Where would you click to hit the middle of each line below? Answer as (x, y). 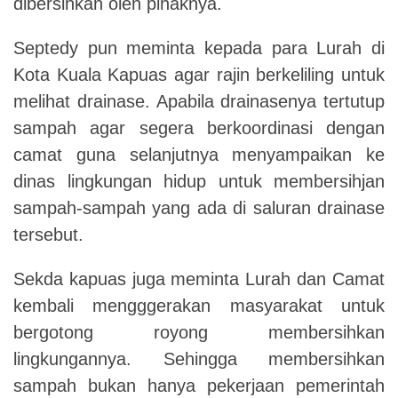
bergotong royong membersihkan (199, 332)
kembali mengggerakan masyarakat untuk (199, 306)
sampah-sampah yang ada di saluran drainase (199, 208)
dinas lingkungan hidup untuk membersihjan (199, 181)
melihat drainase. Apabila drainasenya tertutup (199, 101)
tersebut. (48, 235)
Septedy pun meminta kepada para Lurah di (199, 48)
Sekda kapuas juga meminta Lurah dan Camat (199, 279)
